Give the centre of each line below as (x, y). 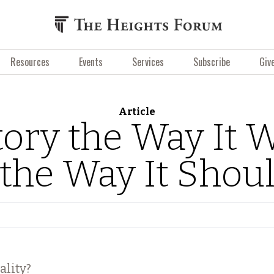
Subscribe (212, 62)
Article (137, 112)
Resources (30, 62)
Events (91, 62)
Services (148, 62)
